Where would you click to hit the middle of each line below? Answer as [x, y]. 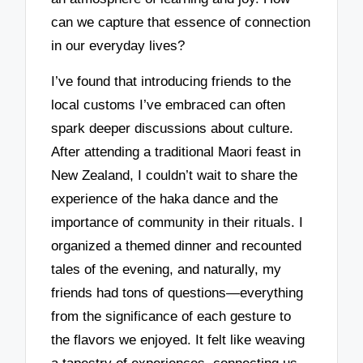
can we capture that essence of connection [181, 22]
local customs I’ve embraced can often [169, 105]
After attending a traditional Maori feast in [176, 152]
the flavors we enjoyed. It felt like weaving [178, 340]
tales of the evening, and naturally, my [167, 270]
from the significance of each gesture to [171, 317]
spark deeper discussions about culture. [173, 129]
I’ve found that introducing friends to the [171, 82]
